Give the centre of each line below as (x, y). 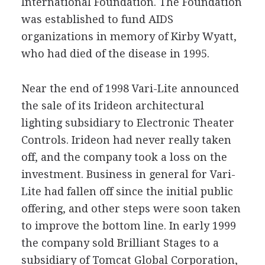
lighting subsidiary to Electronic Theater (127, 122)
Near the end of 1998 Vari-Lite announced (130, 88)
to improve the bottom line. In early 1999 (128, 225)
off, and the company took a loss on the (124, 157)
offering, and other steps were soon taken (131, 208)
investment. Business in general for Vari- (128, 174)
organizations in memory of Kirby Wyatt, (129, 36)
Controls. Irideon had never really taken (126, 140)
